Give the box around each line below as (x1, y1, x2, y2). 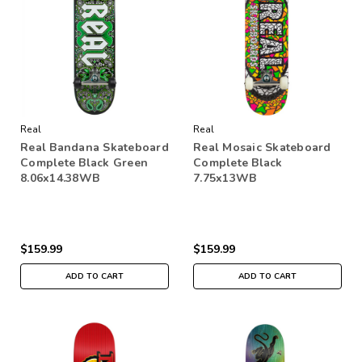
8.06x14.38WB (20, 170, 99, 186)
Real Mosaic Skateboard (193, 139, 331, 155)
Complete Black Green (20, 154, 148, 170)
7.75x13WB (193, 170, 257, 186)
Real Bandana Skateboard (20, 139, 169, 155)
